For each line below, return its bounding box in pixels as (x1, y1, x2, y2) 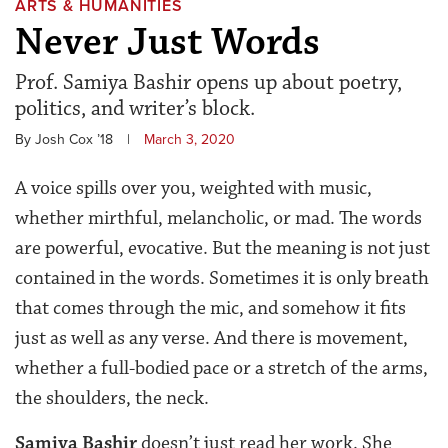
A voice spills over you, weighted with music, (15, 175, 372, 200)
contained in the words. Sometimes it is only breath (15, 265, 429, 290)
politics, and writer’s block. (15, 94, 255, 122)
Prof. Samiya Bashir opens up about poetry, (15, 68, 402, 96)
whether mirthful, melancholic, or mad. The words (15, 205, 422, 230)
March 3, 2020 (144, 130, 235, 148)
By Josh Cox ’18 (15, 130, 113, 148)
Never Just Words (15, 17, 320, 67)
